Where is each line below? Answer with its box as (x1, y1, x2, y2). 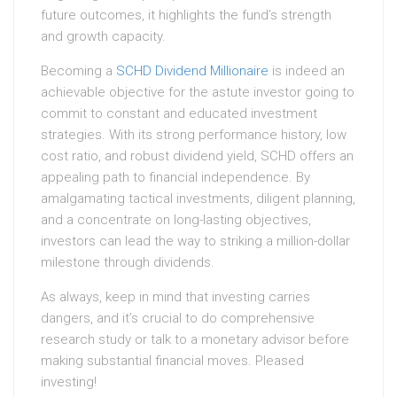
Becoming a (41, 63, 116, 80)
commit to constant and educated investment (41, 105, 317, 122)
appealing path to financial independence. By (41, 169, 310, 186)
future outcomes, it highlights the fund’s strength (41, 7, 331, 24)
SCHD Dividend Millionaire (116, 63, 269, 80)
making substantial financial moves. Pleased (41, 353, 304, 370)
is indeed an (269, 63, 345, 80)
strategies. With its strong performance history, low (41, 127, 346, 144)
